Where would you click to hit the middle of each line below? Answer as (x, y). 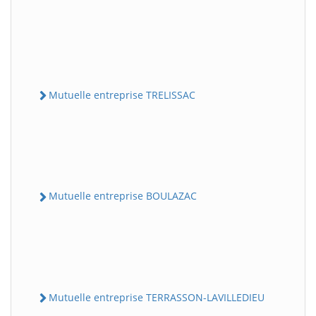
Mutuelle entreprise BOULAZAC (123, 196)
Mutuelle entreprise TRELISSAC (122, 95)
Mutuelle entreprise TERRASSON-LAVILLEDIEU (157, 297)
